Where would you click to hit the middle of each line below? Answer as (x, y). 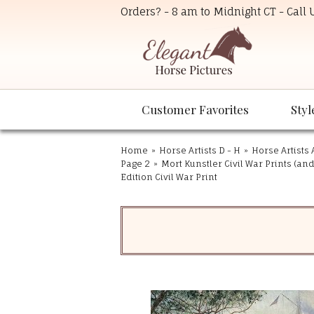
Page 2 (135, 164)
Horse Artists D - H (200, 151)
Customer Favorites (195, 110)
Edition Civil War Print (169, 177)
